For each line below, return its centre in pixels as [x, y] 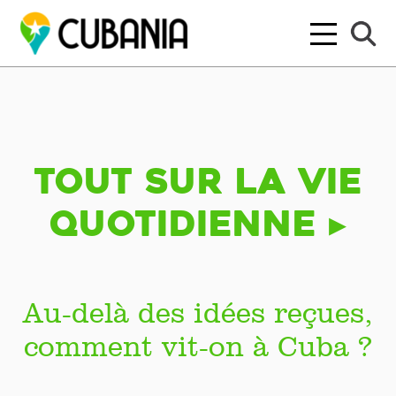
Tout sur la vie [198, 181]
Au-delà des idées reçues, [198, 313]
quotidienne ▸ [198, 224]
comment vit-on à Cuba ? [198, 346]
